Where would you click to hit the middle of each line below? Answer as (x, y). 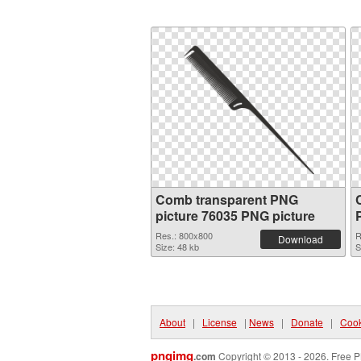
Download (301, 239)
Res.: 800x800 (184, 235)
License (220, 322)
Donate (307, 322)
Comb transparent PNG (227, 199)
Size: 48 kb (177, 247)
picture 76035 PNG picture (235, 216)
